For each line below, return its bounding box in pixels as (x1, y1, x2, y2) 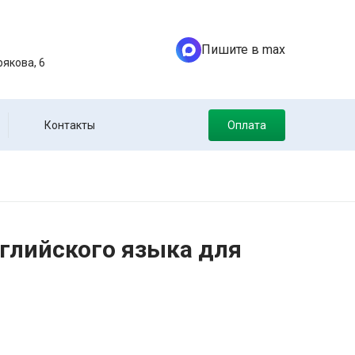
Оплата (227, 119, 266, 132)
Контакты (44, 119, 95, 132)
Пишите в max (200, 41, 285, 57)
